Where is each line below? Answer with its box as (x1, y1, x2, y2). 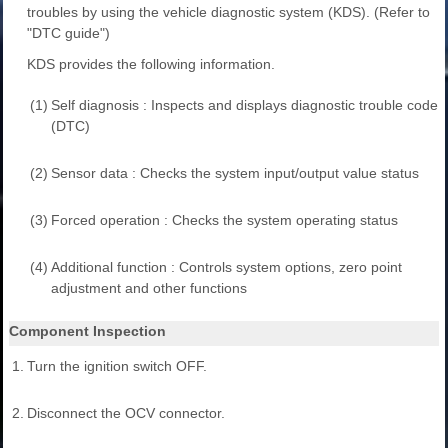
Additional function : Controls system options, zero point (51, 258, 402, 275)
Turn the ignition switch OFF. (27, 357, 207, 374)
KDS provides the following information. (27, 55, 275, 72)
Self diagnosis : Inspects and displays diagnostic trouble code (51, 96, 438, 113)
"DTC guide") (27, 24, 110, 41)
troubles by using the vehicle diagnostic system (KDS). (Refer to (27, 3, 430, 20)
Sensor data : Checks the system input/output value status (51, 164, 419, 181)
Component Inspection (9, 322, 166, 339)
